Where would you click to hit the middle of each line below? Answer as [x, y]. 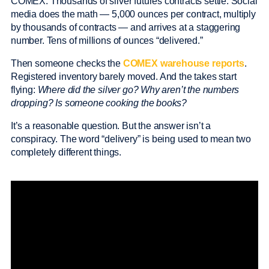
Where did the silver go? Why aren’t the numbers [138, 90]
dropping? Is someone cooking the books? [99, 103]
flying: [24, 90]
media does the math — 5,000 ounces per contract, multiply [133, 14]
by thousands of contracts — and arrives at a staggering [126, 27]
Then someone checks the [67, 63]
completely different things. [67, 152]
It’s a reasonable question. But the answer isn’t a [111, 126]
